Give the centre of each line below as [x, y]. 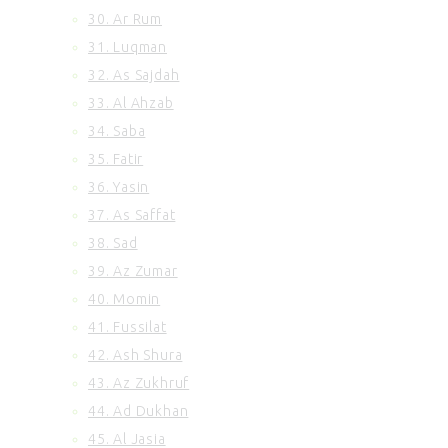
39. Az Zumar [133, 270]
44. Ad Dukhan [138, 410]
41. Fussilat [127, 326]
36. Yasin [119, 186]
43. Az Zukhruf [139, 382]
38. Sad [113, 242]
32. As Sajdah [134, 74]
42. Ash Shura [135, 354]
